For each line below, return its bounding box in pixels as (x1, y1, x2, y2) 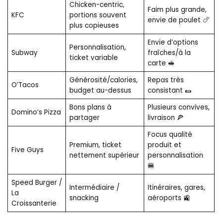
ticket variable (69, 53, 118, 62)
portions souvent (69, 10, 126, 20)
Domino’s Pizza (11, 107, 61, 117)
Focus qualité (147, 129, 192, 139)
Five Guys (11, 145, 44, 155)
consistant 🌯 (147, 85, 192, 95)
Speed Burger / (11, 177, 62, 187)
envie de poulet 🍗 (147, 15, 210, 25)
